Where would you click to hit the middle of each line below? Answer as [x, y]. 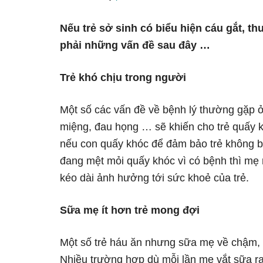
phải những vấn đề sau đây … [135, 45]
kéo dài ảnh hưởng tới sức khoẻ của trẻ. [154, 178]
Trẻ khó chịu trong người [123, 77]
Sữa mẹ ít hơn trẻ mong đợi [130, 210]
